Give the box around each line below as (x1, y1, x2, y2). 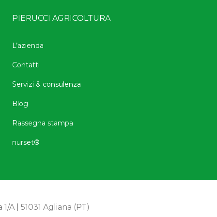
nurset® (12, 138, 40, 147)
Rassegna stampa (12, 118, 73, 127)
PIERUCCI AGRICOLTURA (12, 13, 110, 23)
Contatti (12, 60, 40, 69)
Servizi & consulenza (12, 79, 81, 89)
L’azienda (12, 41, 44, 50)
